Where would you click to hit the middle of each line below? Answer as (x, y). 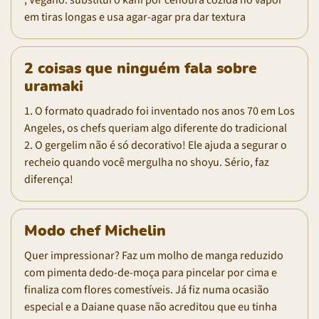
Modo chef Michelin (95, 231)
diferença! (49, 179)
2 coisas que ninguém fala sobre (141, 68)
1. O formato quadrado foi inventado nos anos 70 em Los (159, 111)
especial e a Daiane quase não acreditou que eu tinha (151, 307)
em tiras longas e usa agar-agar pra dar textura (135, 17)
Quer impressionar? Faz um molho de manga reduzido (154, 255)
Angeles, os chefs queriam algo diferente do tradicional (156, 128)
